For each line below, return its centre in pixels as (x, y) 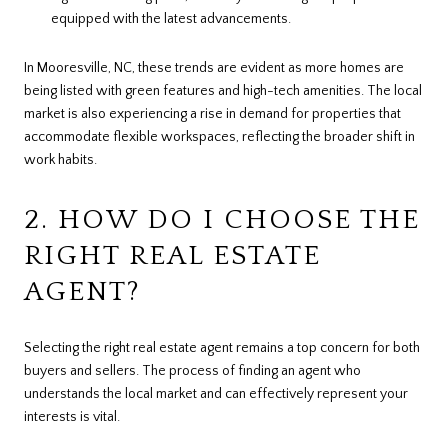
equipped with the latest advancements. (170, 18)
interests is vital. (72, 416)
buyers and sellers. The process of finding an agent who (192, 370)
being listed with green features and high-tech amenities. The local (223, 91)
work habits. (60, 160)
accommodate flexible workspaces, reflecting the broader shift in (219, 137)
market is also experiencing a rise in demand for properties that (212, 114)
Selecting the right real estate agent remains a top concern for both (222, 347)
